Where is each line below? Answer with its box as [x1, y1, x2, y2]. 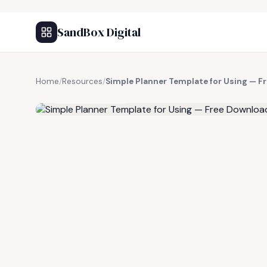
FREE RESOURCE [64, 90, 126, 100]
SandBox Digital [57, 24, 141, 41]
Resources [62, 76, 103, 86]
